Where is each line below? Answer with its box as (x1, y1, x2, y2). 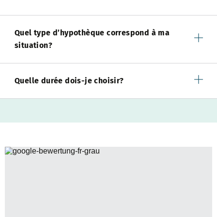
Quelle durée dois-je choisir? (15, 76, 124, 86)
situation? (15, 41, 53, 50)
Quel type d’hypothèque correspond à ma (15, 28, 170, 38)
